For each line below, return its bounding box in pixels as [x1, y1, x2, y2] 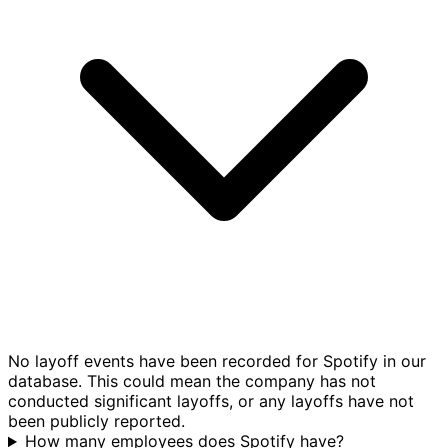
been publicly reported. [8, 411, 185, 432]
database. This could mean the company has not [8, 371, 376, 392]
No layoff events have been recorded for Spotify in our [8, 351, 426, 372]
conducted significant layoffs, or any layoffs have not [8, 391, 414, 412]
